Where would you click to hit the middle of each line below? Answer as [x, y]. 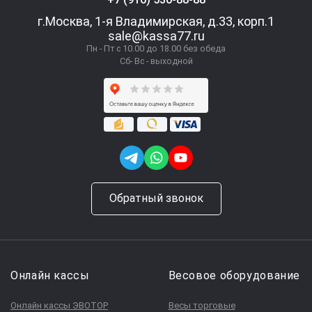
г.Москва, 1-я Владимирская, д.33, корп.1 [156, 22]
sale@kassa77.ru [156, 36]
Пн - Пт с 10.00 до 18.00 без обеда [156, 49]
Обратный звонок [156, 198]
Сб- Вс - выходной [156, 61]
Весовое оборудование [234, 275]
